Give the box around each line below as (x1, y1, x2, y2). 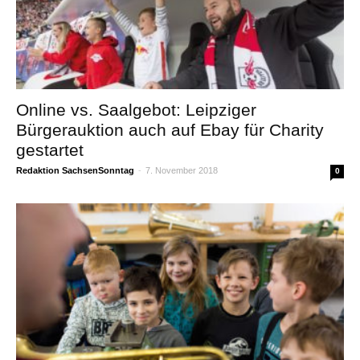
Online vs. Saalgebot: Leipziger (16, 100, 256, 120)
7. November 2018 (145, 166, 218, 176)
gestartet (16, 141, 84, 160)
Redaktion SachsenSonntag (16, 166, 134, 176)
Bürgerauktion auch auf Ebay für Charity (16, 121, 324, 140)
